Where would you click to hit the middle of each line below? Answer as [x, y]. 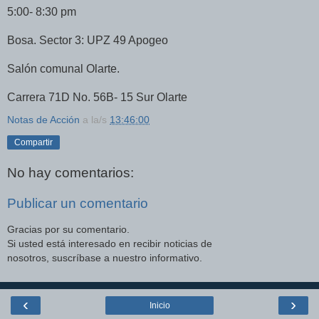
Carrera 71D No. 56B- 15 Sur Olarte [97, 98]
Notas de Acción [43, 120]
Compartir [33, 143]
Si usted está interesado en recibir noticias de [110, 243]
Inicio [159, 306]
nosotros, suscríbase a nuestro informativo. [105, 257]
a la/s [96, 120]
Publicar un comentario [78, 204]
